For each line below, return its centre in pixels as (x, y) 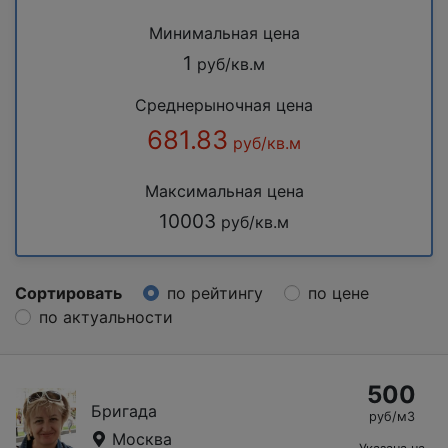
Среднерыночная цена (224, 104)
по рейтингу (215, 292)
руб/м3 (391, 416)
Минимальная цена (224, 32)
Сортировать (68, 292)
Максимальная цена (224, 190)
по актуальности (106, 316)
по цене (338, 292)
